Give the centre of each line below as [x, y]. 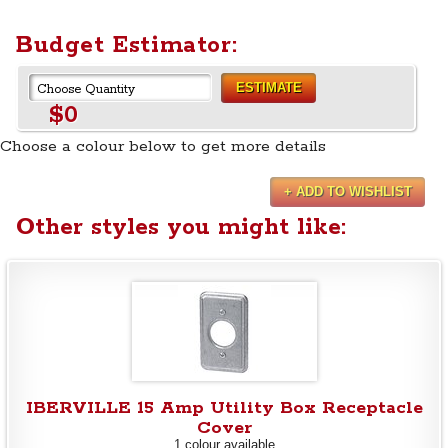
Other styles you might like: [181, 228]
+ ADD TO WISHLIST [347, 192]
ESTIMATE [268, 88]
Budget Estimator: [127, 45]
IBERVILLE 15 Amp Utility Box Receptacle [224, 408]
